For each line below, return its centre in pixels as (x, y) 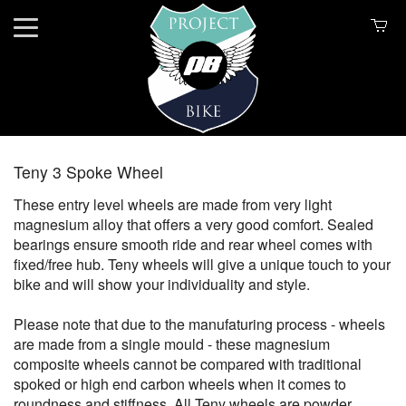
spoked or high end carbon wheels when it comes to (180, 384)
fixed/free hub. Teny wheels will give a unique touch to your (202, 264)
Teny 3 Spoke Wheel (88, 172)
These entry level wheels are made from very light (173, 204)
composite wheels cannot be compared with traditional (188, 364)
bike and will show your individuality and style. (162, 284)
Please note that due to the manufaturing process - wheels (199, 324)
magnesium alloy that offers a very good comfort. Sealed (193, 224)
